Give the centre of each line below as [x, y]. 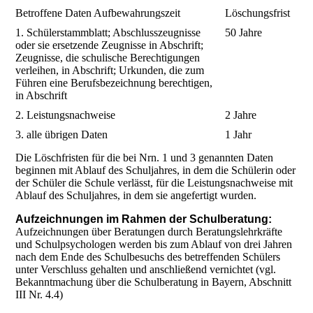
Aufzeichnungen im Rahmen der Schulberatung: [144, 219]
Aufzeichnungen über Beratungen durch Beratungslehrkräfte [149, 232]
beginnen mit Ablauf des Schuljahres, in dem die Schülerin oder [156, 170]
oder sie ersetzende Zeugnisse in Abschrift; [110, 45]
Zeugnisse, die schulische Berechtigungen [108, 58]
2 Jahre [241, 115]
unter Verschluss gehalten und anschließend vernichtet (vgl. [146, 270]
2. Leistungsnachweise [66, 115]
